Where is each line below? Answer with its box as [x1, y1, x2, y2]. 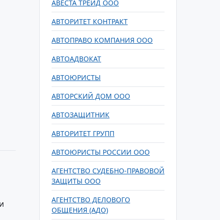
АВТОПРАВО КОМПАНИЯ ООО [52, 35, 153, 45]
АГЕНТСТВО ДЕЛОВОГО [52, 195, 130, 204]
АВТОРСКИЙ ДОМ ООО [52, 91, 130, 101]
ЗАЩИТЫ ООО [52, 176, 101, 186]
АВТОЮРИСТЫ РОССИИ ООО [52, 147, 150, 157]
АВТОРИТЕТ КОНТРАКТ [52, 17, 128, 26]
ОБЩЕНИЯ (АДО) [52, 205, 108, 215]
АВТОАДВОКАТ [52, 54, 101, 63]
